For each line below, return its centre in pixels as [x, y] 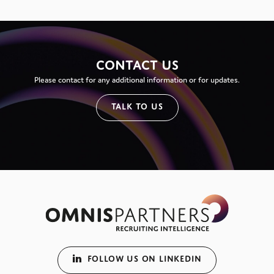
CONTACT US [137, 65]
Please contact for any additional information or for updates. [137, 80]
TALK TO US [137, 106]
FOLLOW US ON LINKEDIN [144, 258]
